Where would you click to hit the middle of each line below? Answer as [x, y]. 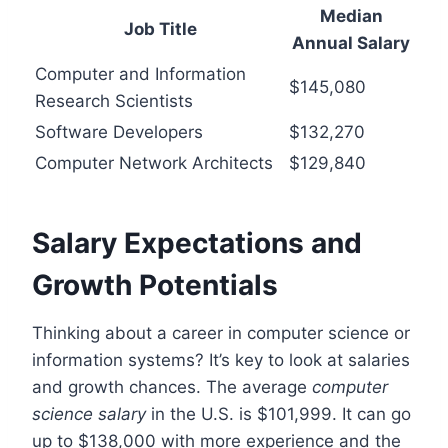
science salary [89, 413]
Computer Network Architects [154, 162]
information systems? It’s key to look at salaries [221, 359]
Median [351, 15]
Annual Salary [351, 42]
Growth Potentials [155, 284]
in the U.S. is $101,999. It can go [278, 413]
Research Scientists [114, 100]
